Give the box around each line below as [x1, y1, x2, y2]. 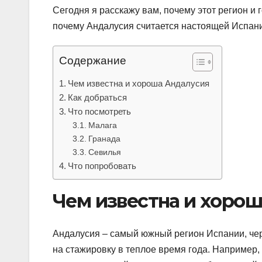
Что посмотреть [68, 106, 132, 116]
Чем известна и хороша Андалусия [68, 78, 210, 88]
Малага [88, 120, 117, 130]
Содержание [59, 54, 126, 67]
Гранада [88, 133, 120, 143]
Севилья [88, 147, 121, 157]
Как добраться [68, 92, 127, 102]
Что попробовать [68, 160, 137, 171]
